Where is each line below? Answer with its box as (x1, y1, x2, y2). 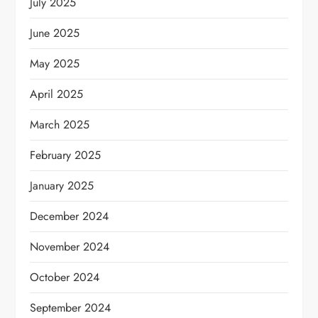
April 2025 (30, 86, 84, 102)
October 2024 (30, 269, 100, 285)
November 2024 (30, 238, 110, 255)
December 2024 (30, 208, 109, 224)
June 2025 (30, 25, 80, 41)
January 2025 (30, 177, 94, 194)
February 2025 (30, 147, 102, 163)
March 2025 (30, 116, 90, 133)
